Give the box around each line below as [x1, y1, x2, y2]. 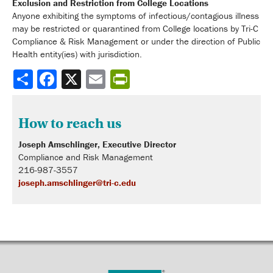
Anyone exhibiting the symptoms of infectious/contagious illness [12, 9, 259, 21]
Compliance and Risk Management [18, 151, 153, 163]
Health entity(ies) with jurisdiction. [12, 48, 142, 60]
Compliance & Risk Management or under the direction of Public [12, 35, 260, 47]
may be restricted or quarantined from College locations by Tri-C [12, 22, 258, 34]
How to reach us [18, 114, 121, 132]
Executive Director [102, 138, 176, 150]
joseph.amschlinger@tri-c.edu [18, 176, 136, 188]
